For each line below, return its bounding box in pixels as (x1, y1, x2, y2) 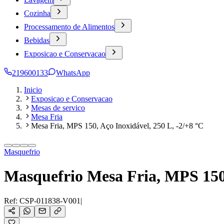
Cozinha (24, 9, 50, 17)
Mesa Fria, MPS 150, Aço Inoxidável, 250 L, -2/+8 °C (31, 121, 203, 130)
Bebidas (24, 36, 49, 44)
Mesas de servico (31, 103, 85, 112)
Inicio (24, 85, 42, 94)
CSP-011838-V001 (19, 196, 80, 205)
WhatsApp (56, 68, 90, 77)
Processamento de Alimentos (24, 22, 114, 31)
